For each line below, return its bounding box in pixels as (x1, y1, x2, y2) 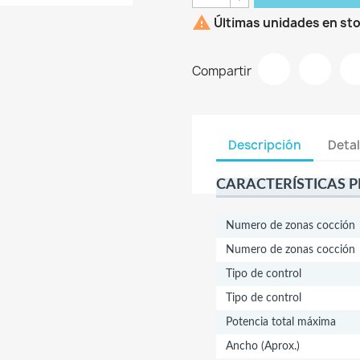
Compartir (192, 62, 252, 80)
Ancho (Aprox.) (226, 341, 300, 353)
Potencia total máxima (226, 317, 336, 329)
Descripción (228, 136, 301, 153)
